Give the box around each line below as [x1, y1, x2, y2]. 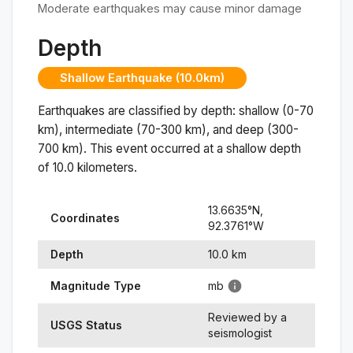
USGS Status [50, 318, 122, 332]
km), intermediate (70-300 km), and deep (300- [38, 121, 299, 137]
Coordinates [50, 210, 120, 225]
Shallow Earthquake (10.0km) [60, 71, 225, 85]
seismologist [208, 325, 272, 340]
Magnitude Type [50, 278, 141, 292]
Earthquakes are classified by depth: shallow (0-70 [38, 102, 314, 118]
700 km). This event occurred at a [38, 140, 226, 156]
